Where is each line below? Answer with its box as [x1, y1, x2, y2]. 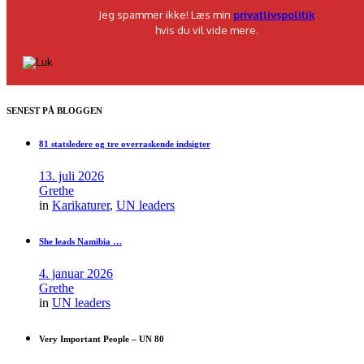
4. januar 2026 [39, 266, 113, 281]
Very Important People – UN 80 [39, 334, 164, 344]
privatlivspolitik [232, 8, 315, 22]
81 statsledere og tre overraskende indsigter [39, 139, 210, 149]
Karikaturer [52, 198, 110, 213]
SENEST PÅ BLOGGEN [6, 106, 102, 116]
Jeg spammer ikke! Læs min [97, 8, 233, 22]
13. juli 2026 [39, 169, 104, 184]
